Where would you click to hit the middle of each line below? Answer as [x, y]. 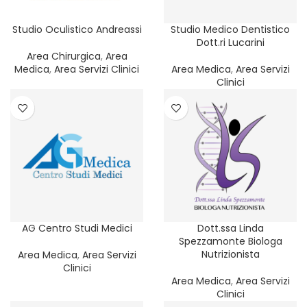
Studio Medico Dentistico [230, 29]
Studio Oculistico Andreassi [77, 29]
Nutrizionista [230, 254]
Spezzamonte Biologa [230, 241]
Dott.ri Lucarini [230, 42]
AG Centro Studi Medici [77, 228]
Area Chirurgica [63, 56]
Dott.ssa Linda [230, 228]
